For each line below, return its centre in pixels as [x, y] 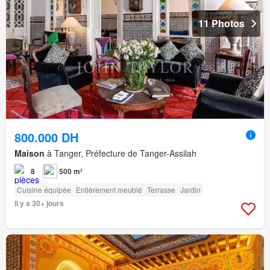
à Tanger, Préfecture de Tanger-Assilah [121, 153]
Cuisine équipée [44, 189]
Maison [30, 153]
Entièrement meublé [109, 189]
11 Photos [221, 23]
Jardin [190, 189]
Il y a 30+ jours [39, 203]
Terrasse [161, 189]
